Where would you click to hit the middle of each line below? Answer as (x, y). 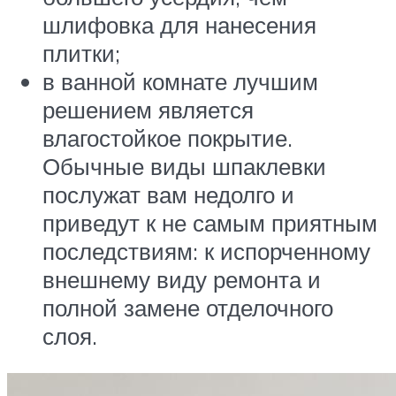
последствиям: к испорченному (206, 251)
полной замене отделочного (188, 308)
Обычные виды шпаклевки (184, 167)
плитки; (81, 53)
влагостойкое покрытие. (168, 138)
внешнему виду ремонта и (182, 280)
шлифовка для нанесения (179, 25)
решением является (148, 110)
